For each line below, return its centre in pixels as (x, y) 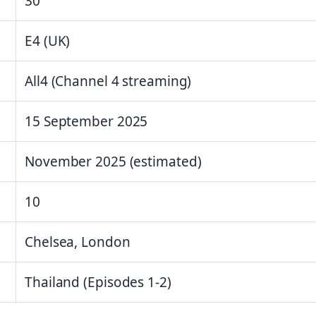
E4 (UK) (48, 41)
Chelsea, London (78, 242)
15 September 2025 (86, 122)
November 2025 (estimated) (113, 162)
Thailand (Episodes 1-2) (98, 282)
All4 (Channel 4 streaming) (108, 81)
